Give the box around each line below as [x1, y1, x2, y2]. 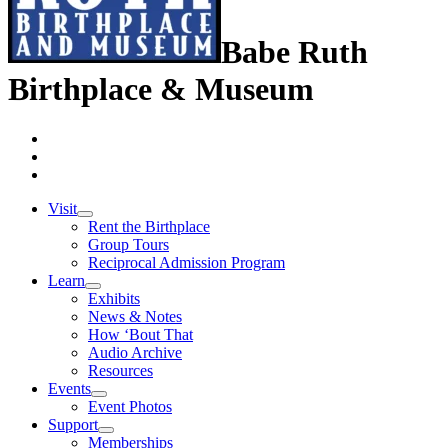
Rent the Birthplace [88, 217, 210, 235]
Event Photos [88, 397, 172, 415]
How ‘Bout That [88, 325, 193, 343]
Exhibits [88, 289, 140, 307]
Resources [88, 361, 153, 379]
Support [48, 415, 98, 433]
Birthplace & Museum [8, 71, 314, 108]
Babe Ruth [221, 34, 368, 71]
